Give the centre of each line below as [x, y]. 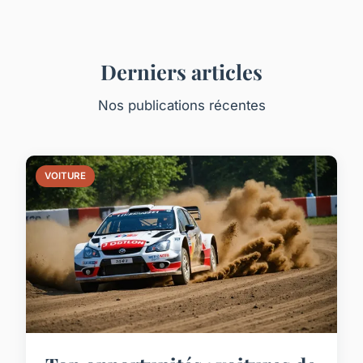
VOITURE [66, 175]
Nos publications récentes [181, 105]
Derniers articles [181, 71]
